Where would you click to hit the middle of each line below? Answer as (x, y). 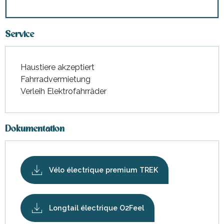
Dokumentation (35, 129)
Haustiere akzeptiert (57, 67)
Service (19, 35)
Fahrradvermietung (55, 79)
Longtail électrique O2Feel (96, 208)
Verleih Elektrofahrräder (63, 91)
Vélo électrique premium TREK (103, 170)
